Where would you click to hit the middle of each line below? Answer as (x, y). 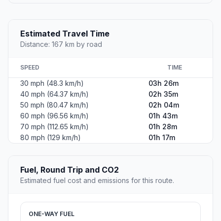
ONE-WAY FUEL (52, 214)
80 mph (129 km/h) (51, 138)
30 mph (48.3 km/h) (52, 83)
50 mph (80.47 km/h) (55, 105)
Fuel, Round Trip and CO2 (70, 170)
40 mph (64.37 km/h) (55, 94)
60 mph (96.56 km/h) (55, 116)
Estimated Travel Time (65, 34)
